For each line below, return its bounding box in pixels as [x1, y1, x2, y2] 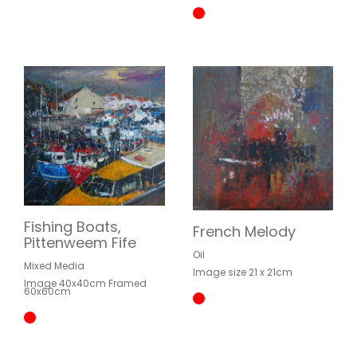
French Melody [192, 221, 296, 241]
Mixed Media [24, 259, 84, 273]
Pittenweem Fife [24, 233, 136, 253]
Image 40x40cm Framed [24, 277, 147, 291]
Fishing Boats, [24, 217, 121, 237]
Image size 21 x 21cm [192, 265, 292, 279]
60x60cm [24, 284, 71, 299]
